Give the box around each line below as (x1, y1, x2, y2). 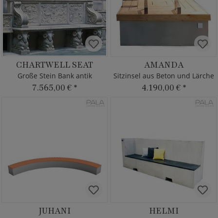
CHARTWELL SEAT (16, 59, 93, 71)
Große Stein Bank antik (17, 71, 92, 80)
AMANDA (144, 59, 183, 71)
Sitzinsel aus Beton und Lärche (113, 71, 214, 80)
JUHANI (38, 205, 71, 217)
